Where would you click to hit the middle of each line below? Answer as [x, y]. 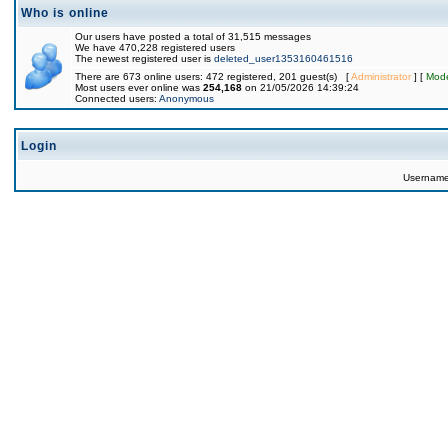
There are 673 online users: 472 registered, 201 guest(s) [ [213, 76]
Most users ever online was [139, 87]
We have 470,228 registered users [155, 47]
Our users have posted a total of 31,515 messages [193, 36]
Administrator [381, 76]
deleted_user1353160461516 [283, 58]
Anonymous [186, 98]
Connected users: [117, 98]
